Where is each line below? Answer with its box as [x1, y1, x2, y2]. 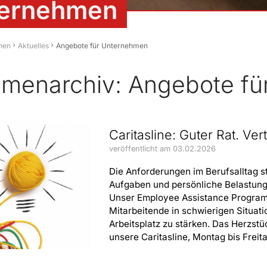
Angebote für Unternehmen [56, 41, 148, 51]
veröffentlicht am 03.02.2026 [109, 144, 216, 153]
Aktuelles [18, 41, 49, 51]
